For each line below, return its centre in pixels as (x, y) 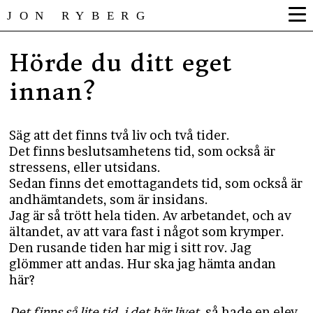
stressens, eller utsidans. (85, 167)
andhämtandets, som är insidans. (109, 199)
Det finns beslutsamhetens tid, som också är (143, 151)
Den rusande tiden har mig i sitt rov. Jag (131, 248)
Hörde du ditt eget (121, 63)
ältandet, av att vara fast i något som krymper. (147, 232)
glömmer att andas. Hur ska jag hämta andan (143, 264)
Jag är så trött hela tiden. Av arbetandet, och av (151, 216)
